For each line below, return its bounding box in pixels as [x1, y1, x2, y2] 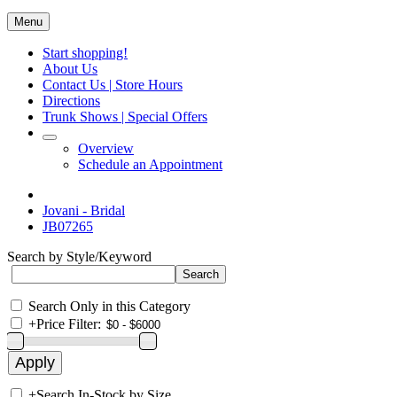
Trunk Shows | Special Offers [43, 109, 207, 124]
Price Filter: [36, 316, 101, 331]
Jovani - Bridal [43, 203, 125, 218]
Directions [43, 93, 100, 108]
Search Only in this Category [28, 299, 191, 314]
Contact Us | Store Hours [43, 77, 183, 92]
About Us [43, 61, 97, 76]
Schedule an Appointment [78, 157, 222, 172]
